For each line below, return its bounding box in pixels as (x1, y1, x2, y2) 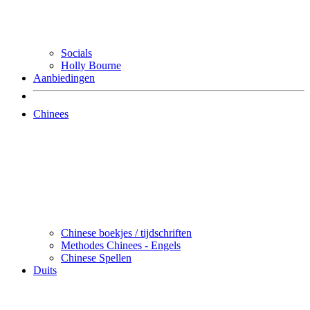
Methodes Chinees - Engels (61, 239, 181, 252)
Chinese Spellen (61, 252, 131, 264)
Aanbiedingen (33, 72, 95, 84)
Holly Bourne (61, 60, 121, 72)
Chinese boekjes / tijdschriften (61, 227, 192, 239)
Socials (61, 47, 92, 60)
